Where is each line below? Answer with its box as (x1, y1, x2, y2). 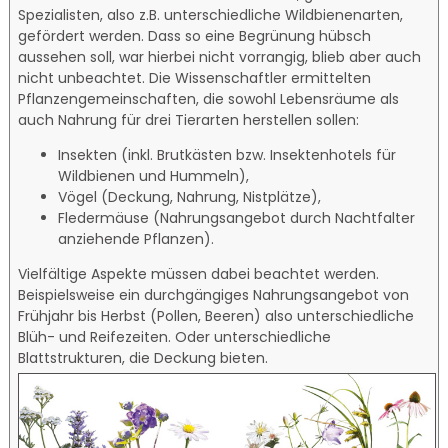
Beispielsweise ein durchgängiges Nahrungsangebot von (18, 284, 410, 305)
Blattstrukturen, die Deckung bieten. (18, 347, 269, 368)
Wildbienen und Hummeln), (58, 165, 250, 186)
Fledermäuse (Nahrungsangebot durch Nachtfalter (58, 207, 416, 228)
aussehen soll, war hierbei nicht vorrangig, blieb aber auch (18, 46, 422, 67)
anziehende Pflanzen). (58, 228, 215, 249)
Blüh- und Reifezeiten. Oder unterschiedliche (18, 326, 332, 347)
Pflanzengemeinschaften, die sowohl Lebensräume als (18, 88, 400, 109)
